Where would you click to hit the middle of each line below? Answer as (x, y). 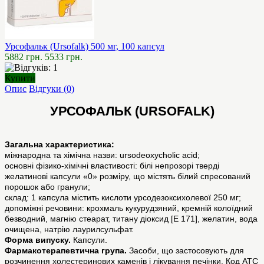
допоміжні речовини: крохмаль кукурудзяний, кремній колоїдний (129, 208)
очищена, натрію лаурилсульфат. (69, 230)
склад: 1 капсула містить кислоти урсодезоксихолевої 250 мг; (123, 198)
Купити (20, 78)
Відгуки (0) (52, 89)
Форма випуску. (38, 240)
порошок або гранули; (50, 187)
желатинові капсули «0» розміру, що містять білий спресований (128, 176)
